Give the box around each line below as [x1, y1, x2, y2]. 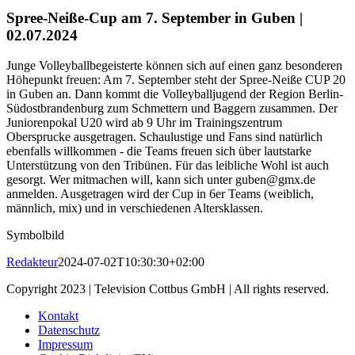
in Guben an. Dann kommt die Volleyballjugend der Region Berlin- [6, 87, 343, 101]
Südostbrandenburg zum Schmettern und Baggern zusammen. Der [6, 101, 338, 116]
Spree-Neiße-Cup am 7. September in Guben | [6, 9, 303, 26]
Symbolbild [6, 228, 64, 242]
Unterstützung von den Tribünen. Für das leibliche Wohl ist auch [6, 158, 329, 173]
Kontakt [38, 309, 78, 323]
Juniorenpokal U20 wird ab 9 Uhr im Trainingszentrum [6, 116, 282, 130]
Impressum [38, 338, 93, 352]
